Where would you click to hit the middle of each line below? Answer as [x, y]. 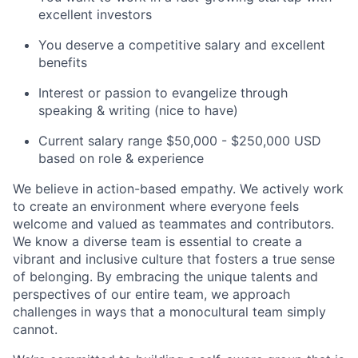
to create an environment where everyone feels [156, 206]
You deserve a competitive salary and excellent [182, 45]
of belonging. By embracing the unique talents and [165, 276]
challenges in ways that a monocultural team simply [169, 312]
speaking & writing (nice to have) [138, 110]
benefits [63, 62]
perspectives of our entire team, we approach [151, 294]
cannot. [35, 329]
